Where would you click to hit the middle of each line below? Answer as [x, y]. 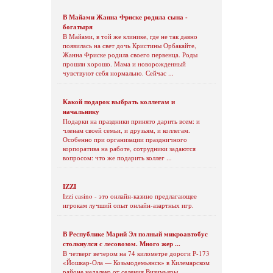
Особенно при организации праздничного [125, 139]
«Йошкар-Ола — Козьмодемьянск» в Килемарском [136, 262]
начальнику [81, 111]
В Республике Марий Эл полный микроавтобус [135, 234]
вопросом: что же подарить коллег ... [117, 157]
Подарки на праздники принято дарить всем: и [131, 121]
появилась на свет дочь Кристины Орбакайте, [129, 45]
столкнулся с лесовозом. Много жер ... [122, 243]
